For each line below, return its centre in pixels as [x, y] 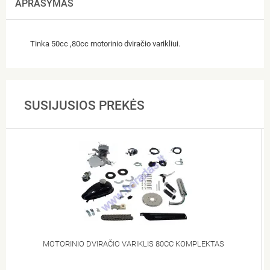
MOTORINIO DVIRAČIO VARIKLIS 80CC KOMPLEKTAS [133, 243]
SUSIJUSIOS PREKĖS [84, 105]
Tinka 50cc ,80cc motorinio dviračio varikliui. [105, 43]
